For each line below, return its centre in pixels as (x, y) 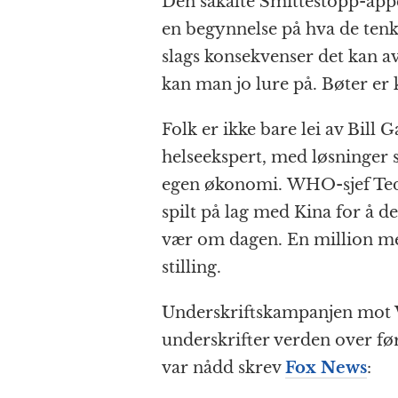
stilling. (191, 268)
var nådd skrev (223, 368)
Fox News (326, 368)
